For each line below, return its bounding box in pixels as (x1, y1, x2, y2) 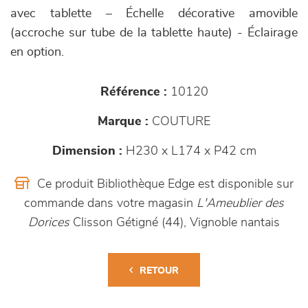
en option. (10, 46, 64, 58)
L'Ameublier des (197, 197, 284, 210)
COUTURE (148, 115, 210, 128)
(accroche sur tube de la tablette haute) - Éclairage (10, 27, 298, 39)
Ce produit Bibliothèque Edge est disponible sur (34, 178, 294, 190)
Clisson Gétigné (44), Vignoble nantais (69, 217, 280, 229)
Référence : (100, 86, 167, 98)
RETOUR (140, 266, 179, 276)
